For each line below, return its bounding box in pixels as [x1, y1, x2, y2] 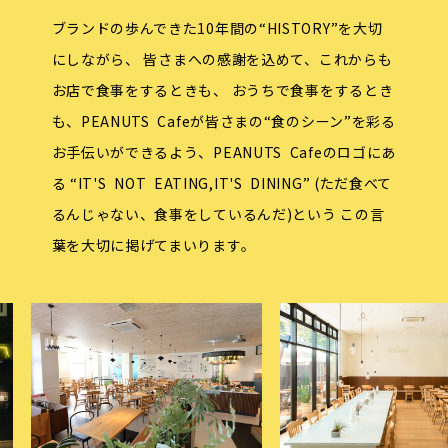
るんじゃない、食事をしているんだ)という [51, 204, 337, 225]
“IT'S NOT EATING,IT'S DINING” [66, 173, 311, 194]
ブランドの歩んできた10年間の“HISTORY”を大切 [51, 18, 383, 39]
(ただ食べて [310, 173, 393, 194]
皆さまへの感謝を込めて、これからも [139, 49, 393, 70]
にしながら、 [51, 49, 140, 70]
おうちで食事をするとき [227, 80, 394, 101]
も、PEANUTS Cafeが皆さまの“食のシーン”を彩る [51, 111, 396, 132]
